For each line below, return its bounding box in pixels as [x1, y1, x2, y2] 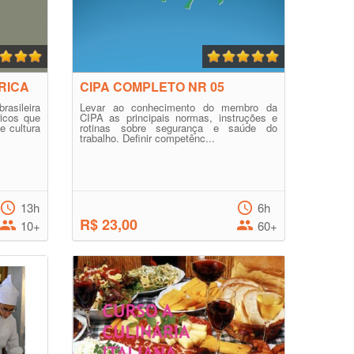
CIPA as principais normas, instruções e [80, 110, 277, 125]
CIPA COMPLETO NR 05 [80, 77, 224, 96]
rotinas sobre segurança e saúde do [80, 120, 277, 135]
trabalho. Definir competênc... [80, 130, 215, 145]
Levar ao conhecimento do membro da [80, 100, 277, 115]
